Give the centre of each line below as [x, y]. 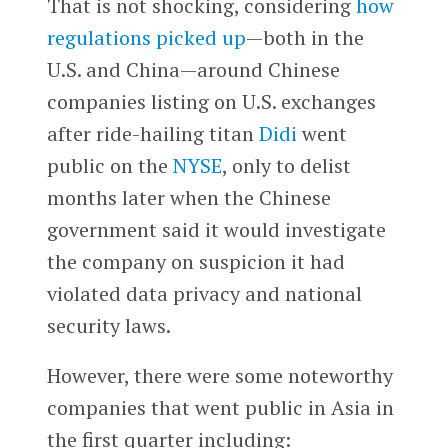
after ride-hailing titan [152, 133]
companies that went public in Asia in [220, 407]
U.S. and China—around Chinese [193, 69]
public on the [109, 165]
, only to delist [286, 165]
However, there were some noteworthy [219, 375]
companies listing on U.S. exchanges [211, 101]
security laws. [108, 325]
